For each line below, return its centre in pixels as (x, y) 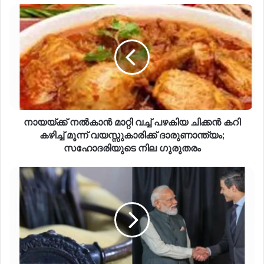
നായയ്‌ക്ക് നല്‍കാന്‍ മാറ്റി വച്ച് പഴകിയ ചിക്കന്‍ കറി (132, 122)
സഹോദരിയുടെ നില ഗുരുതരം (132, 148)
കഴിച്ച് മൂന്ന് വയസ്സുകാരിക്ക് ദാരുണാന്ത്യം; (132, 135)
